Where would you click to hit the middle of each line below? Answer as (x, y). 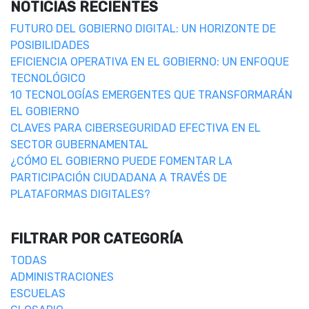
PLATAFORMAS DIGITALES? (80, 195)
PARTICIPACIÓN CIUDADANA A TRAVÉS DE (119, 178)
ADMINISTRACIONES (62, 277)
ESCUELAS (38, 294)
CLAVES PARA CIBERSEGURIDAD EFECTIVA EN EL (136, 128)
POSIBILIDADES (50, 46)
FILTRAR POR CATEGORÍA (97, 239)
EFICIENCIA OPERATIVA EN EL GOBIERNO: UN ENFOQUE (150, 62)
